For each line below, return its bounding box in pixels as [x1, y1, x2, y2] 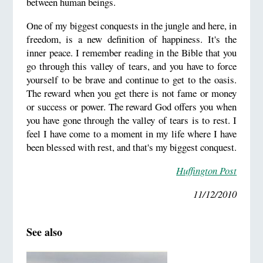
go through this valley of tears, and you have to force [26, 59, 237, 73]
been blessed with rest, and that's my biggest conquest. [26, 140, 237, 154]
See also [26, 224, 62, 240]
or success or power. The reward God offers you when [26, 99, 237, 113]
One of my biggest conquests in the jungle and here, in [26, 18, 237, 32]
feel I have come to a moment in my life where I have [26, 126, 237, 140]
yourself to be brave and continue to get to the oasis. [26, 72, 237, 86]
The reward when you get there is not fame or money [26, 86, 237, 100]
